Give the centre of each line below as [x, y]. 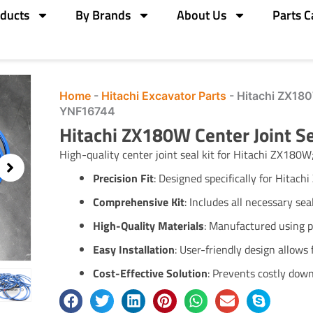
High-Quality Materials [148, 225]
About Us [202, 15]
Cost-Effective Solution [150, 273]
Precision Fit [123, 178]
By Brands [103, 15]
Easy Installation [133, 249]
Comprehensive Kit [138, 202]
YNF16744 [87, 111]
